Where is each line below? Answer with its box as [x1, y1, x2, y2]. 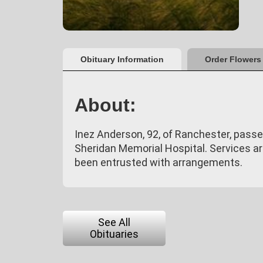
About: [75, 95, 136, 116]
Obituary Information [80, 55, 164, 64]
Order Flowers [205, 55, 261, 64]
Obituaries [90, 228, 139, 240]
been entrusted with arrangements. [75, 156, 242, 168]
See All [98, 216, 130, 228]
